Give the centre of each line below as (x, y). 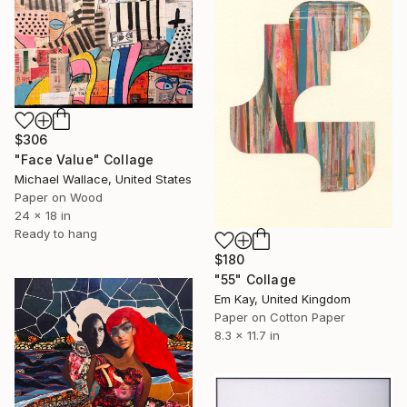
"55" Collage (255, 279)
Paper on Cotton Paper (280, 317)
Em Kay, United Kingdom (283, 298)
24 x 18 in (43, 215)
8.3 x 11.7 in (247, 335)
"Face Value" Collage (84, 159)
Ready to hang (56, 233)
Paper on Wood (59, 197)
